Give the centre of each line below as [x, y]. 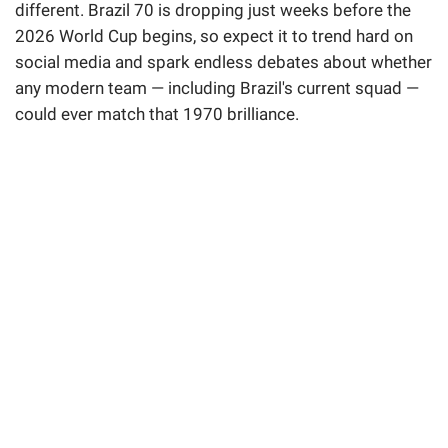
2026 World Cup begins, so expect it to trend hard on [214, 35]
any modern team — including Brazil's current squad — [217, 87]
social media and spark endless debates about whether [223, 61]
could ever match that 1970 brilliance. [157, 113]
